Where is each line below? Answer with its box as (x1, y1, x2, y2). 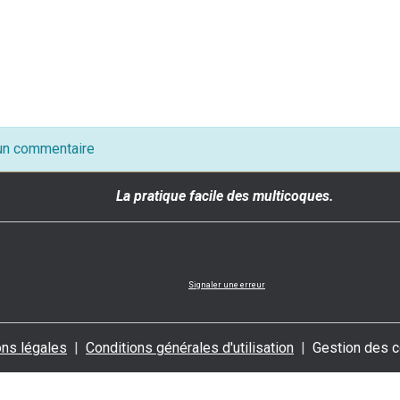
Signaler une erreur (188, 280, 265, 289)
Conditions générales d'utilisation (86, 339, 294, 356)
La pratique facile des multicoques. (116, 187, 334, 204)
